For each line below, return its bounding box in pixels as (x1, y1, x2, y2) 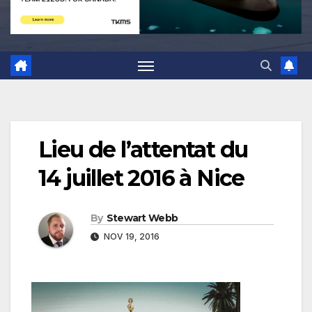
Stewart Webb (106, 212, 178, 225)
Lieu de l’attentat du (38, 136, 248, 164)
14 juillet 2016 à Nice (38, 164, 244, 192)
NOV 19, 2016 (102, 231, 159, 242)
